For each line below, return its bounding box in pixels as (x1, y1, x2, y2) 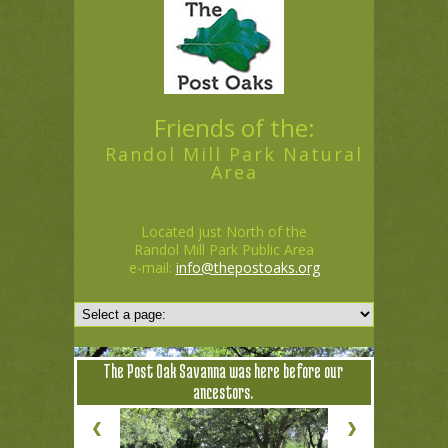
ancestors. (193, 381, 253, 402)
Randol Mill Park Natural (105, 142, 363, 166)
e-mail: (128, 258, 176, 277)
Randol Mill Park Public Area (134, 240, 314, 259)
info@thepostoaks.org (175, 258, 320, 277)
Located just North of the (141, 222, 307, 241)
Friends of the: (153, 111, 315, 144)
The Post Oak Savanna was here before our (103, 360, 343, 381)
